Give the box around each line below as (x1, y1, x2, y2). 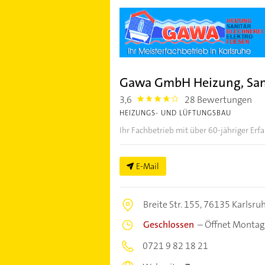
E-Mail (135, 160, 159, 172)
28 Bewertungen (185, 93, 253, 106)
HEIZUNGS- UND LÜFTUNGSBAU (119, 108, 231, 118)
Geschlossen (143, 218, 194, 231)
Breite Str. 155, (143, 198, 203, 211)
